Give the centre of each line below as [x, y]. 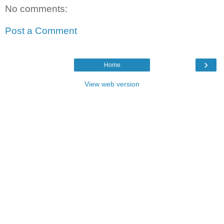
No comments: [36, 9]
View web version [112, 84]
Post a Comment [41, 30]
